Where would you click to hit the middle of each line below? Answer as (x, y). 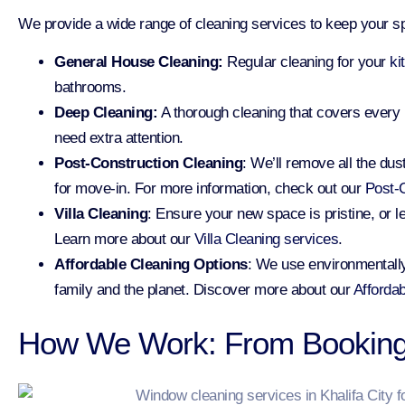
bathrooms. (90, 87)
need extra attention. (119, 137)
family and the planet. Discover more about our (202, 289)
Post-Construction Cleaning (148, 163)
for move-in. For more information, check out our (207, 188)
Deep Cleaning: (106, 112)
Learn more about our (122, 239)
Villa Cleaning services (266, 239)
